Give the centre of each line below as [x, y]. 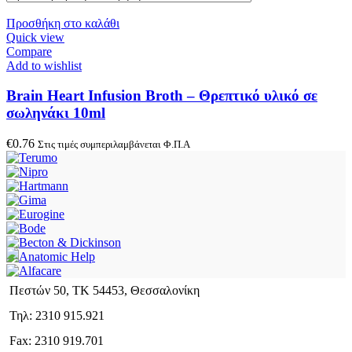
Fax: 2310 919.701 [57, 341]
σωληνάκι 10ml [56, 113]
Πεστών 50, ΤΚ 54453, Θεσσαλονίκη [104, 291]
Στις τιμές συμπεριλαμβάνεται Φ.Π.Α [114, 145]
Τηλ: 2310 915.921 [57, 316]
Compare [29, 51]
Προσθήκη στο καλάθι [63, 23]
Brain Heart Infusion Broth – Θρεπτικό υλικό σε [162, 96]
